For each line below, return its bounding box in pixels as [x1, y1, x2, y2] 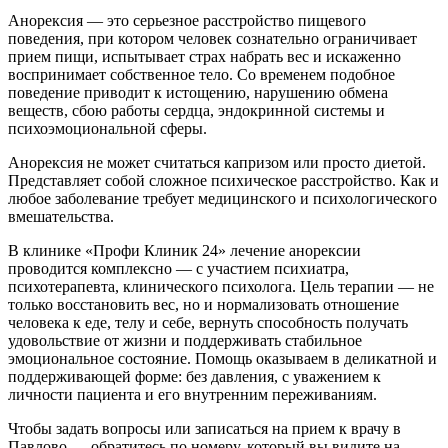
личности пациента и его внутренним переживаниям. [8, 385, 377, 403]
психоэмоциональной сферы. [8, 119, 207, 137]
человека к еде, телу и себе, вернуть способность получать [8, 313, 408, 331]
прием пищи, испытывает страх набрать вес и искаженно [8, 47, 401, 65]
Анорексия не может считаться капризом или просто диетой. [8, 153, 426, 171]
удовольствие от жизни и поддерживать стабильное [8, 331, 362, 349]
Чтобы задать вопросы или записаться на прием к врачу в [8, 419, 401, 437]
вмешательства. [8, 207, 114, 225]
